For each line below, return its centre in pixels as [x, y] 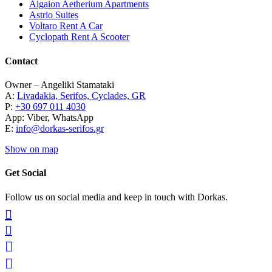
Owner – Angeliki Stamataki [59, 85]
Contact [21, 61]
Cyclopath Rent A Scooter [79, 37]
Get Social [25, 173]
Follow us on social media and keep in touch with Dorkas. [116, 197]
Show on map [32, 149]
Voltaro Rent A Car [66, 26]
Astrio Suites [54, 15]
